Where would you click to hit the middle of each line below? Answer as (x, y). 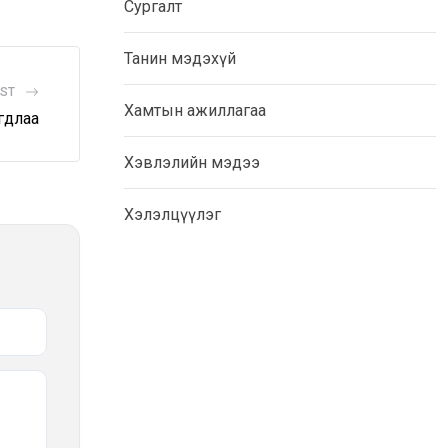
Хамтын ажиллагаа (195, 111)
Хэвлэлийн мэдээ (192, 163)
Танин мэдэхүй (180, 59)
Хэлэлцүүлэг (172, 215)
